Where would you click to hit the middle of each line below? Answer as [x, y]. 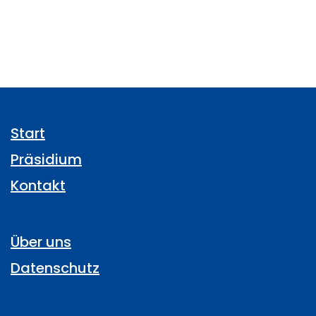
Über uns [41, 242]
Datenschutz [55, 268]
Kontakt [38, 185]
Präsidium [46, 159]
